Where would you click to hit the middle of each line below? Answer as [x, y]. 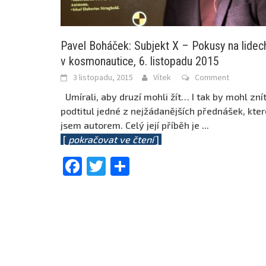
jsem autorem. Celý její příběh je [131, 125]
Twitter [138, 166]
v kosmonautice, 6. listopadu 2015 [140, 61]
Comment [212, 77]
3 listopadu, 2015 [103, 77]
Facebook [124, 166]
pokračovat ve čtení [111, 140]
